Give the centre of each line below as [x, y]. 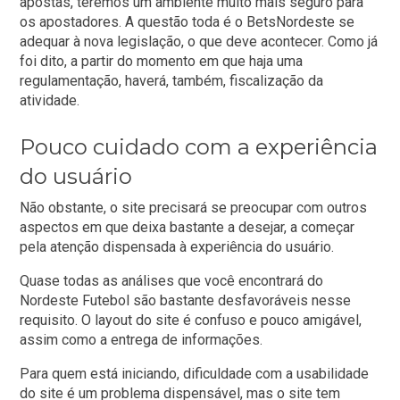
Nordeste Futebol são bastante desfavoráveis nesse [186, 301]
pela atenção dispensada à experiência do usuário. [177, 247]
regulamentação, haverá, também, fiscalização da [172, 81]
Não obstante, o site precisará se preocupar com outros [194, 208]
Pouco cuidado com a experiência [199, 147]
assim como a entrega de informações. [142, 340]
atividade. [50, 101]
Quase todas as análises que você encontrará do [172, 281]
